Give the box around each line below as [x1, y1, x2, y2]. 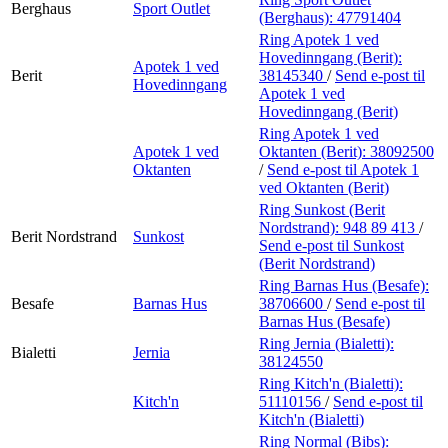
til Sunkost [337, 236, 404, 254]
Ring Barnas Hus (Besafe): [259, 276, 429, 294]
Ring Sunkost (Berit [259, 200, 385, 218]
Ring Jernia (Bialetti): [259, 334, 394, 352]
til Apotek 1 [345, 160, 419, 178]
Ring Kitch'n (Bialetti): [259, 374, 403, 392]
